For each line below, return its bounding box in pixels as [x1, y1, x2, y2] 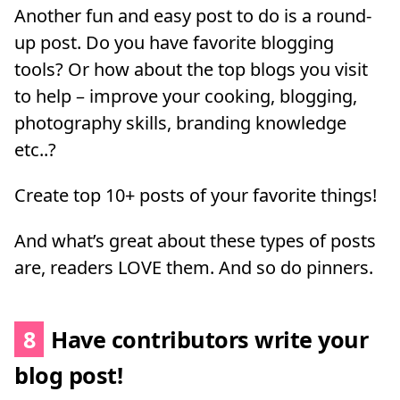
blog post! [14, 359, 122, 390]
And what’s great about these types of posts [14, 228, 376, 253]
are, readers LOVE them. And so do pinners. [14, 254, 373, 279]
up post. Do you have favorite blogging [14, 30, 334, 55]
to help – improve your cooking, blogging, [14, 84, 357, 109]
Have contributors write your [45, 323, 369, 354]
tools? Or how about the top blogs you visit [14, 57, 368, 82]
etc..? [14, 137, 56, 162]
